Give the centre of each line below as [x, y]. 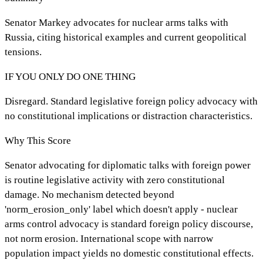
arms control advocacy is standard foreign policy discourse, [129, 224]
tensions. [23, 52]
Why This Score [38, 140]
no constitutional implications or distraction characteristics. [129, 116]
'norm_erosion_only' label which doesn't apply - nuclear [121, 209]
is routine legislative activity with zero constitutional [115, 180]
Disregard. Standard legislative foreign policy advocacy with [131, 101]
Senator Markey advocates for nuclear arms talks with [117, 22]
